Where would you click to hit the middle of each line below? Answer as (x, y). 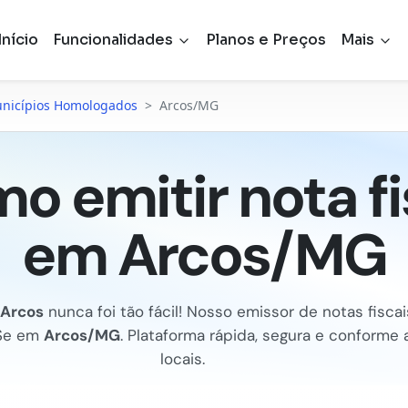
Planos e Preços (265, 40)
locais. (182, 359)
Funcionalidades (114, 40)
